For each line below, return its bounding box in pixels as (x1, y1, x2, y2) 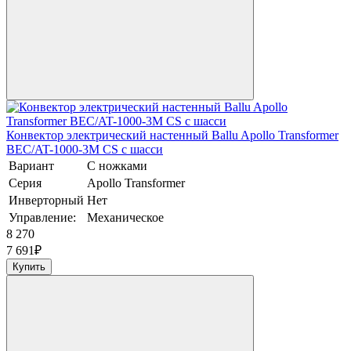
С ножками (87, 159, 147, 173)
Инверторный (9, 194, 84, 208)
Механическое (87, 211, 164, 225)
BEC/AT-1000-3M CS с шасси (6, 143, 163, 157)
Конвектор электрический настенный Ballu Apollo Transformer (6, 128, 338, 143)
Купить (13, 261, 45, 273)
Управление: (9, 211, 76, 225)
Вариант (9, 159, 54, 173)
